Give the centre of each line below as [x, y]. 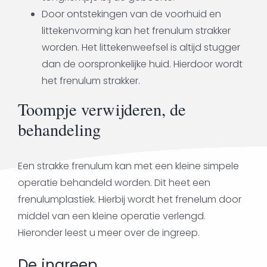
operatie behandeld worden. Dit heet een [114, 182]
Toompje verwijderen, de [102, 109]
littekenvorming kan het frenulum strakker [136, 30]
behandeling [59, 129]
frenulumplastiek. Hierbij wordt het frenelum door [129, 199]
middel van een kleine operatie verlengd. [111, 216]
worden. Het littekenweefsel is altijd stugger [141, 47]
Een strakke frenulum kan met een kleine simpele [128, 166]
